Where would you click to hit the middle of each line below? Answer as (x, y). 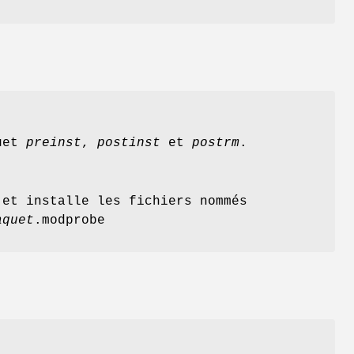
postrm (216, 143)
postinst (129, 143)
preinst (54, 143)
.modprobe (70, 221)
